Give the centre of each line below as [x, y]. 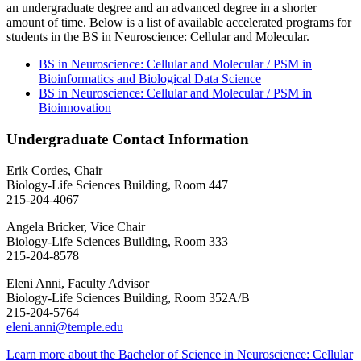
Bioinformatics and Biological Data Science [150, 79]
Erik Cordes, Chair [54, 170]
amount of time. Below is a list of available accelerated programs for [179, 23]
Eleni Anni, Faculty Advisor [78, 283]
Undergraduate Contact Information [128, 139]
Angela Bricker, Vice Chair [76, 226]
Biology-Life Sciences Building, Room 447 [117, 185]
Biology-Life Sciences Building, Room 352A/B [128, 297]
